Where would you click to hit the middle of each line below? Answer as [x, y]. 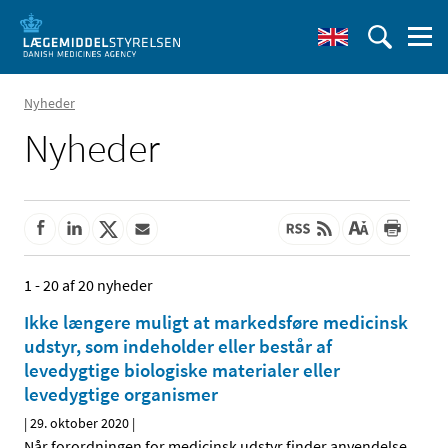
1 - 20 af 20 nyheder [88, 285]
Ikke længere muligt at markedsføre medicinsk [216, 322]
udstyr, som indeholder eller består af [178, 346]
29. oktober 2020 [79, 423]
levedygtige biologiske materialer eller [182, 370]
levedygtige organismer [121, 394]
